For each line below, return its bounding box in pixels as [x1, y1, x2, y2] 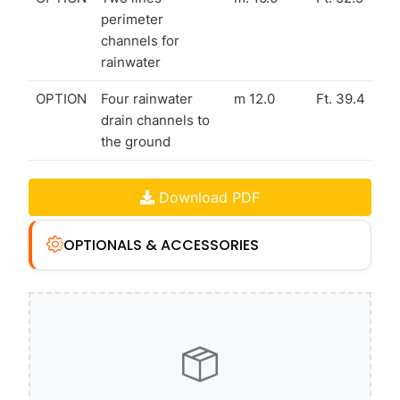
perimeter [101, 10, 163, 28]
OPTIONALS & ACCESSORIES [63, 234, 259, 255]
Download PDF [159, 187, 260, 206]
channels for [101, 31, 179, 49]
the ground [101, 132, 171, 150]
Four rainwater [101, 89, 193, 107]
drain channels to [101, 111, 210, 129]
